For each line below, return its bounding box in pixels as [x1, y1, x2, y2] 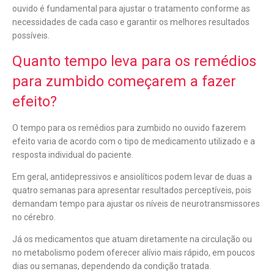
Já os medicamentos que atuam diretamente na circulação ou [12, 234, 252, 245]
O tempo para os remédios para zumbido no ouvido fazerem [12, 123, 246, 133]
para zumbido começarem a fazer [12, 73, 236, 91]
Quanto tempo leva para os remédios [12, 53, 256, 70]
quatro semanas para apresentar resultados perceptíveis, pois [12, 185, 251, 196]
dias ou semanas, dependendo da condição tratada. [12, 261, 211, 272]
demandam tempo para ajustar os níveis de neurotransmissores [12, 199, 260, 209]
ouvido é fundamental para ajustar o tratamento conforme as [12, 4, 250, 14]
